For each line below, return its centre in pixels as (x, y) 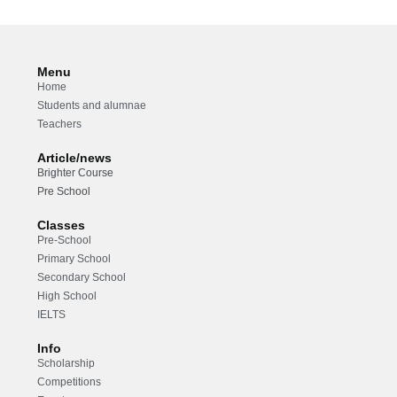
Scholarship (66, 364)
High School (67, 296)
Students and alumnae (92, 106)
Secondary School (82, 278)
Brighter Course (76, 173)
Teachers (60, 125)
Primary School (74, 259)
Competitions (70, 382)
